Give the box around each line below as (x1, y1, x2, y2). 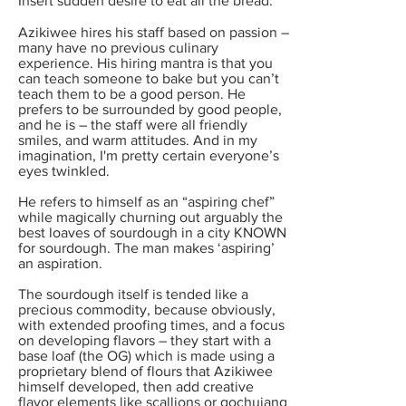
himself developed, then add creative (18, 379, 254, 394)
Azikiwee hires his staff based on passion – (18, 24, 289, 40)
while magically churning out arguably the (18, 209, 283, 225)
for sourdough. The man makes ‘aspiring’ (18, 240, 275, 256)
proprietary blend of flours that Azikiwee (18, 363, 273, 379)
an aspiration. (18, 256, 102, 271)
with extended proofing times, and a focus (18, 317, 285, 333)
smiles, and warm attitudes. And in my (18, 132, 257, 148)
